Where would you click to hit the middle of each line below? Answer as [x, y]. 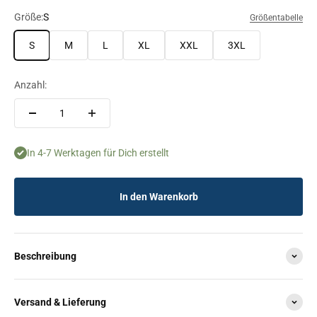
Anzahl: [30, 85]
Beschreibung [45, 256]
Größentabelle [276, 17]
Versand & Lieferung [60, 302]
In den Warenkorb [158, 196]
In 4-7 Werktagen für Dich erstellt [98, 152]
